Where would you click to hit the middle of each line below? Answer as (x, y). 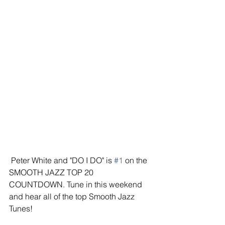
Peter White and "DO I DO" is (63, 160)
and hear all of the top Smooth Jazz (73, 196)
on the (136, 160)
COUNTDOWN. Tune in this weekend (77, 184)
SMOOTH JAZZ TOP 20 (52, 172)
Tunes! (21, 208)
